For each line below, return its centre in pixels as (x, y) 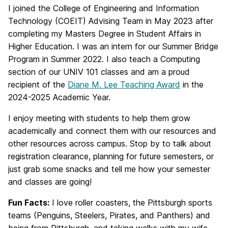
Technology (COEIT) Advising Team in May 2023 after (111, 21)
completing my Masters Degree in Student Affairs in (105, 34)
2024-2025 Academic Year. (63, 97)
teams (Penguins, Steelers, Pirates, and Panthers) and (109, 215)
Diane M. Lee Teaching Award (124, 84)
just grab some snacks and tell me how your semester (109, 169)
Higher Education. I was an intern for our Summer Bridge (113, 46)
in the (192, 84)
